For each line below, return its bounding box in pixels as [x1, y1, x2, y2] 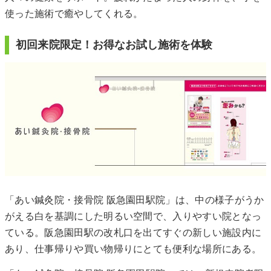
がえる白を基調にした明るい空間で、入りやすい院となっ [5, 211, 262, 221]
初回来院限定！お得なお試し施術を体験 [16, 39, 213, 51]
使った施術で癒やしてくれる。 [5, 8, 143, 19]
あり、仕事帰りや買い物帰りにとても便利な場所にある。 [5, 244, 262, 254]
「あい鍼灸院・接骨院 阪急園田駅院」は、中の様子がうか [5, 195, 264, 205]
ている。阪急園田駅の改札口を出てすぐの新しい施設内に [5, 227, 262, 238]
